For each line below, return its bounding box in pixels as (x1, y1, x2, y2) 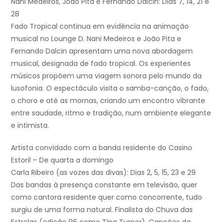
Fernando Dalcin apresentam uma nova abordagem (11, 46, 193, 56)
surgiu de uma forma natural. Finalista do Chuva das (11, 205, 193, 215)
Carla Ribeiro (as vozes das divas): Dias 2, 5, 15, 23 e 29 (11, 167, 196, 178)
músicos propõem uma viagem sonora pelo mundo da (11, 71, 202, 81)
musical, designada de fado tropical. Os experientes (11, 58, 191, 69)
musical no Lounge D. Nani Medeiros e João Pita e (11, 34, 181, 44)
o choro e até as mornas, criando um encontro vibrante (11, 96, 205, 106)
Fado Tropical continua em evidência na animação (11, 21, 189, 32)
